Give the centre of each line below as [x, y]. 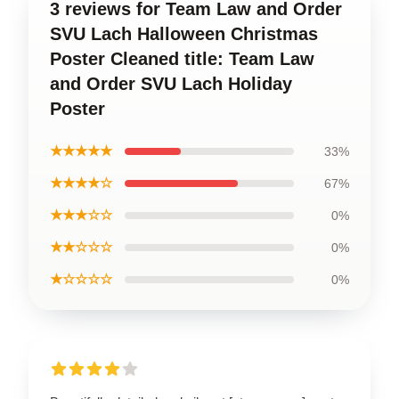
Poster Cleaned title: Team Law [182, 58]
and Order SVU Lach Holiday [171, 83]
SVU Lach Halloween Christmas [184, 33]
